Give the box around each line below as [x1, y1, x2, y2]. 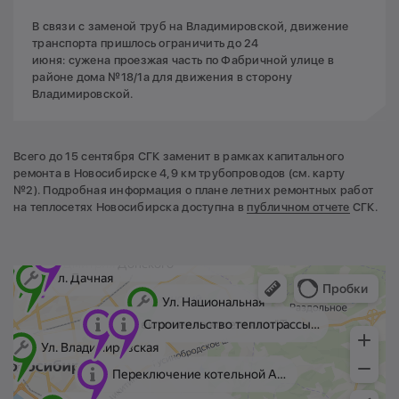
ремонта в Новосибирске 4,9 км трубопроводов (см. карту [13, 166, 346, 180]
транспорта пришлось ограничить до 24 [32, 36, 259, 50]
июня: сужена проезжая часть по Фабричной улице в [32, 53, 334, 67]
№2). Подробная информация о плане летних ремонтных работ [13, 183, 374, 197]
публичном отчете [247, 199, 350, 214]
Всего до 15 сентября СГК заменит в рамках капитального [13, 149, 345, 163]
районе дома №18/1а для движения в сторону [32, 69, 293, 84]
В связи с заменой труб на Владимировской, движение [32, 19, 349, 33]
